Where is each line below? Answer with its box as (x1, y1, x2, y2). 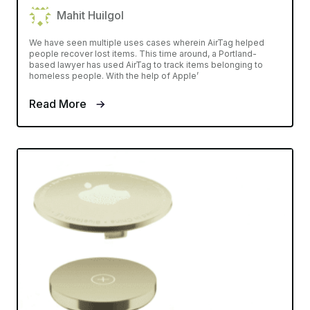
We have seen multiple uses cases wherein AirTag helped (29, 37, 264, 48)
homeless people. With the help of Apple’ (29, 70, 199, 81)
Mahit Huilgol (57, 8, 124, 22)
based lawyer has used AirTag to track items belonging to (29, 59, 263, 70)
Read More (29, 96, 89, 111)
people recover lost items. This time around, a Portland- (29, 48, 257, 59)
